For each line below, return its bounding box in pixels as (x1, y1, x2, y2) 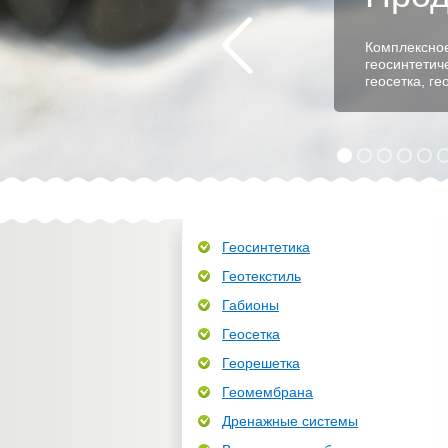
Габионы (222, 297, 279, 313)
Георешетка (222, 355, 300, 371)
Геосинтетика (222, 239, 310, 255)
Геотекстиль (222, 268, 301, 284)
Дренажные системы (222, 413, 358, 429)
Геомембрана (222, 384, 313, 400)
